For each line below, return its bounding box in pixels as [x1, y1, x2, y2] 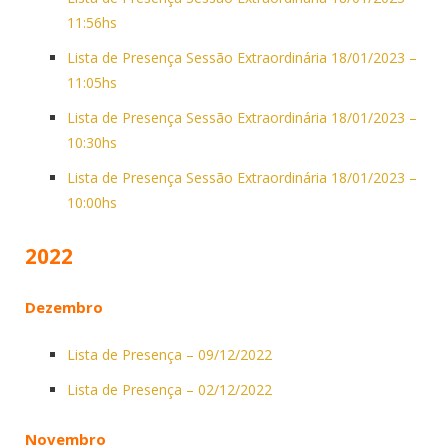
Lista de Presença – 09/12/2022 [67, 344, 272, 364]
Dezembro [25, 296, 103, 317]
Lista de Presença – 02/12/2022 [67, 379, 272, 399]
